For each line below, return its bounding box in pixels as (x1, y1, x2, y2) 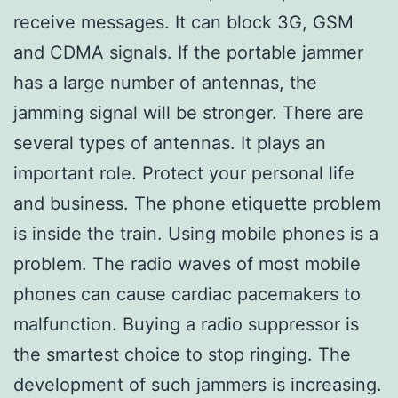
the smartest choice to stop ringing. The (13, 343, 351, 365)
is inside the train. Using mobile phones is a (13, 222, 378, 244)
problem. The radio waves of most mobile (13, 252, 361, 275)
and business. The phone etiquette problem (13, 192, 381, 214)
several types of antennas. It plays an (13, 131, 326, 154)
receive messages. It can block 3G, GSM (13, 11, 354, 33)
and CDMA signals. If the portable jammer (13, 41, 363, 63)
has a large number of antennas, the (13, 71, 317, 93)
